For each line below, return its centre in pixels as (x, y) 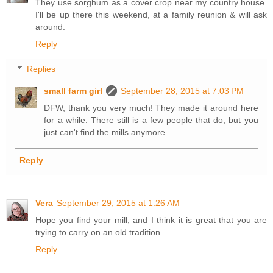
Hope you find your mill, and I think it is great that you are (151, 220)
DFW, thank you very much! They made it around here (151, 108)
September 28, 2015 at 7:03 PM (183, 91)
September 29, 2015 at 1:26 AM (118, 203)
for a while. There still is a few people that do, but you (151, 120)
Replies (41, 69)
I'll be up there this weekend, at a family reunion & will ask (151, 14)
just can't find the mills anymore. (106, 133)
